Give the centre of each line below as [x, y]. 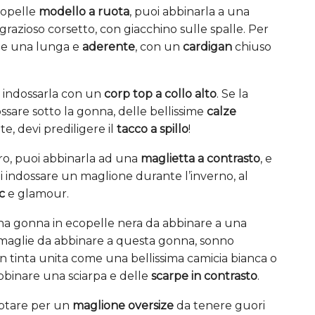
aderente [109, 46]
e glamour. [37, 193]
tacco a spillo [153, 129]
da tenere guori [219, 305]
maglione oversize [123, 305]
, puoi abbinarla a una [189, 11]
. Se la [232, 94]
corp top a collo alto [160, 94]
